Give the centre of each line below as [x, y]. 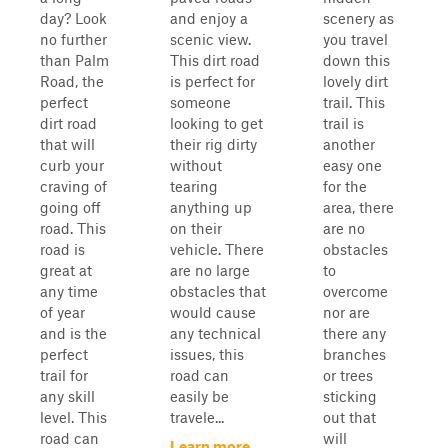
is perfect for [212, 81]
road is [62, 249]
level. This [73, 417]
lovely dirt [355, 81]
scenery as [358, 18]
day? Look [73, 18]
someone [200, 102]
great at [66, 270]
